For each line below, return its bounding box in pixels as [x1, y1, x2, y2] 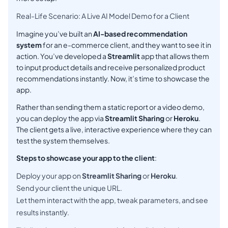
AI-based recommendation [93, 29, 187, 39]
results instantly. [16, 208, 69, 217]
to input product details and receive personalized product [16, 63, 205, 72]
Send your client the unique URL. [16, 183, 122, 193]
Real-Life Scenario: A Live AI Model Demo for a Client [16, 11, 189, 21]
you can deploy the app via [16, 113, 105, 123]
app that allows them [140, 51, 209, 61]
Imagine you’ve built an [16, 29, 93, 39]
